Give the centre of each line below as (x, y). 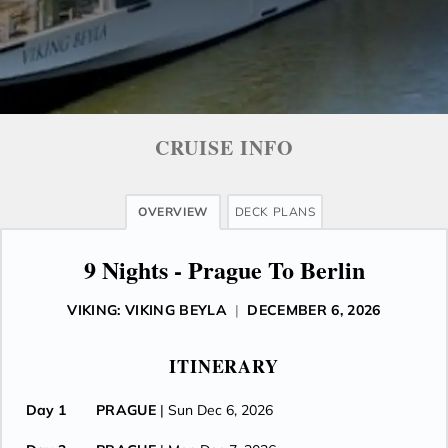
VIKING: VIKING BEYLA (147, 310)
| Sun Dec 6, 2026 (217, 410)
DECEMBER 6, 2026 (314, 310)
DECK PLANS (275, 211)
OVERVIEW (173, 211)
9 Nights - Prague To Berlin (224, 269)
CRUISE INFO (224, 147)
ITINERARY (224, 366)
